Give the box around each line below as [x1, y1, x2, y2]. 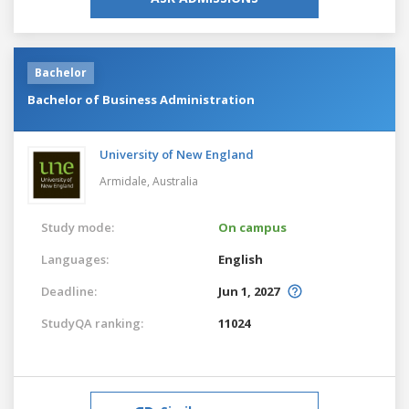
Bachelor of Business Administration [27, 90, 255, 108]
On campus [218, 218, 287, 236]
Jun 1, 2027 [218, 282, 279, 299]
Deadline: [41, 282, 97, 299]
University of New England [100, 145, 254, 163]
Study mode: [41, 218, 114, 236]
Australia [152, 173, 198, 189]
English [218, 250, 263, 267]
